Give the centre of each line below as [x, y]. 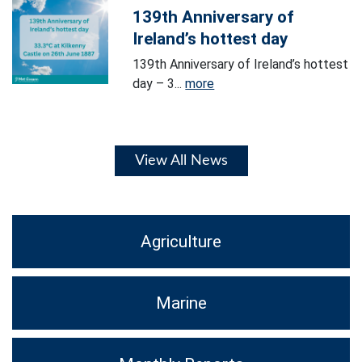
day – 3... [159, 84]
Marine [181, 303]
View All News [181, 161]
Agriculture [181, 242]
